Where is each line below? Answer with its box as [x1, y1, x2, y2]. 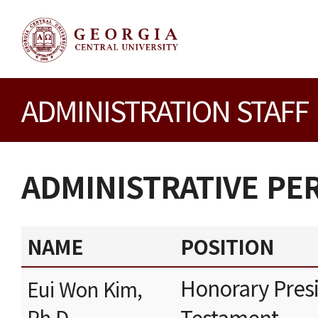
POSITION [180, 232, 274, 261]
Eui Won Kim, [27, 275, 142, 303]
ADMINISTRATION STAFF [21, 89, 308, 131]
